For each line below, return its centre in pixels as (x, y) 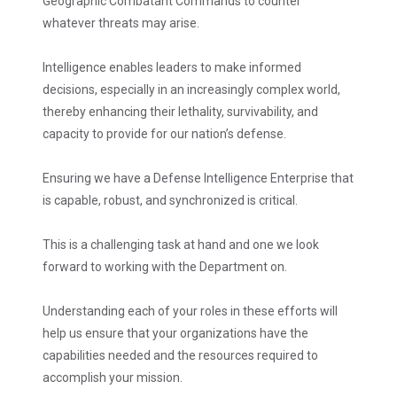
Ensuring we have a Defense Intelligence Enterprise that (198, 178)
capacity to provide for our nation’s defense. (164, 133)
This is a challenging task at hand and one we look (181, 244)
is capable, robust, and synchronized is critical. (171, 200)
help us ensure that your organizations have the (175, 333)
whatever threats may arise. (121, 23)
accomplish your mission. (114, 377)
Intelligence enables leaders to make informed (172, 67)
